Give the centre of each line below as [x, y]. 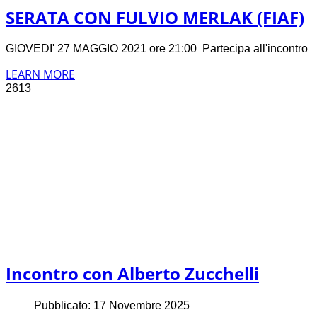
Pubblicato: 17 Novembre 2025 [112, 306]
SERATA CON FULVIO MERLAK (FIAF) [155, 17]
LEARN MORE [40, 75]
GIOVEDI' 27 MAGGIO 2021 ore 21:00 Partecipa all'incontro [160, 49]
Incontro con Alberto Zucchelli [132, 274]
